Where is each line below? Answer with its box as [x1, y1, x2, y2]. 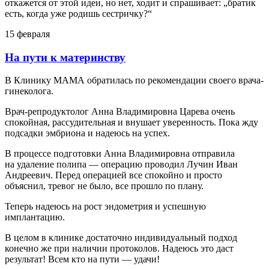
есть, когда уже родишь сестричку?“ [5, 8, 152, 19]
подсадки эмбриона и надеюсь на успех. [5, 128, 170, 139]
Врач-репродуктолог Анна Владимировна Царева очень [5, 106, 235, 117]
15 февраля [5, 28, 50, 39]
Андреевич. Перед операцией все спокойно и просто [5, 170, 222, 181]
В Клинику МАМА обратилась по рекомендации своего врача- [5, 75, 264, 86]
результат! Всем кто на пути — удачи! [5, 254, 160, 265]
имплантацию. [5, 212, 65, 223]
